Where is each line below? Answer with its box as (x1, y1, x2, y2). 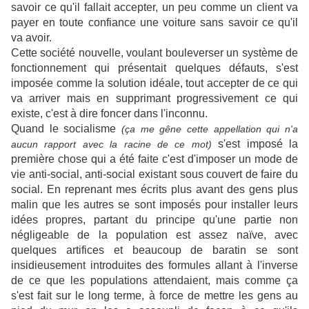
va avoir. (11, 32, 52, 44)
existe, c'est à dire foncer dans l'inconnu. (11, 108, 208, 120)
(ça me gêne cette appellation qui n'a (121, 123, 298, 135)
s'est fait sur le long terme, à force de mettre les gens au (11, 290, 298, 302)
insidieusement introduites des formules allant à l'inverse (11, 259, 298, 272)
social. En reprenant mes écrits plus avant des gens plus (11, 183, 298, 196)
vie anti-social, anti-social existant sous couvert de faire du (11, 168, 298, 181)
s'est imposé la (211, 138, 299, 150)
